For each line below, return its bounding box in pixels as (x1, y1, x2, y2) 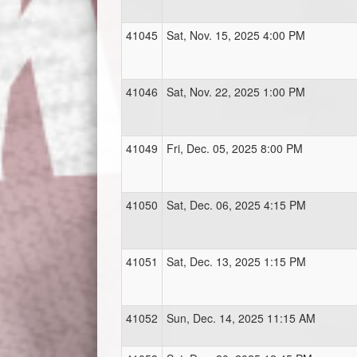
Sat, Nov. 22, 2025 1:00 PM (167, 84, 305, 100)
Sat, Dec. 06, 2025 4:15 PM (167, 197, 306, 214)
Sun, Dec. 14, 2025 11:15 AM (167, 310, 316, 327)
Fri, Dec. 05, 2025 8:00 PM (167, 140, 303, 157)
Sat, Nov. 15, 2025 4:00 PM (167, 27, 305, 44)
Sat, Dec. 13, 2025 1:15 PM (167, 253, 306, 270)
